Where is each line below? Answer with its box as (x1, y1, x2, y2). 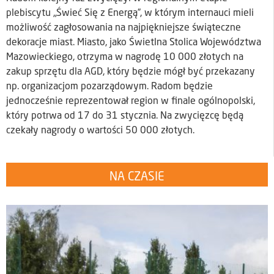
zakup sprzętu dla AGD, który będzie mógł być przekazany (6, 67, 255, 78)
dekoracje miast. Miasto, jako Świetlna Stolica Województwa (6, 38, 261, 48)
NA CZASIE (109, 171, 165, 183)
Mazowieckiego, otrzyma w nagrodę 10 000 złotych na (6, 53, 243, 63)
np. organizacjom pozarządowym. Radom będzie (6, 82, 213, 92)
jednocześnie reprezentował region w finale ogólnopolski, (6, 97, 255, 107)
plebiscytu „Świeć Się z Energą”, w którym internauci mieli (6, 9, 254, 19)
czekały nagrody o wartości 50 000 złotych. (6, 126, 194, 136)
